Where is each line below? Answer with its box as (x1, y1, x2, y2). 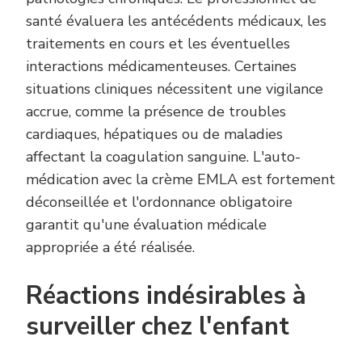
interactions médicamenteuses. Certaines (26, 56, 297, 76)
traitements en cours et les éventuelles (26, 33, 290, 53)
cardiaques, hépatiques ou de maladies (26, 124, 283, 144)
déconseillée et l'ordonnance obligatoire (26, 192, 293, 212)
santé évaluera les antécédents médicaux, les (26, 11, 326, 31)
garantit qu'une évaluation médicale (26, 214, 267, 234)
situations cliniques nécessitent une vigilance (26, 78, 323, 99)
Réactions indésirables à (26, 278, 306, 313)
